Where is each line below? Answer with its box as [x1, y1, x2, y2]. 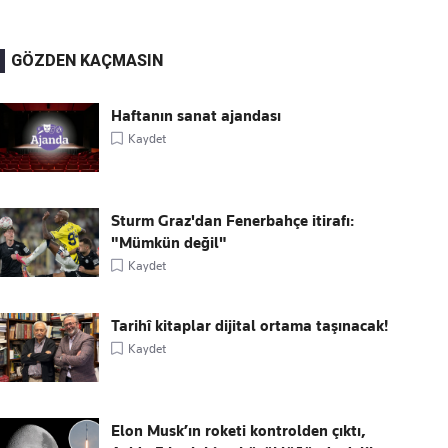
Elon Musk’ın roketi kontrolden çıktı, [111, 422, 367, 441]
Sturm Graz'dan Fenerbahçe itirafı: [111, 212, 355, 231]
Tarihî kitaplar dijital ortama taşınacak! [111, 317, 389, 336]
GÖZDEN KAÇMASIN [11, 51, 164, 71]
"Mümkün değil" [111, 234, 228, 253]
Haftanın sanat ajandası [111, 107, 282, 126]
